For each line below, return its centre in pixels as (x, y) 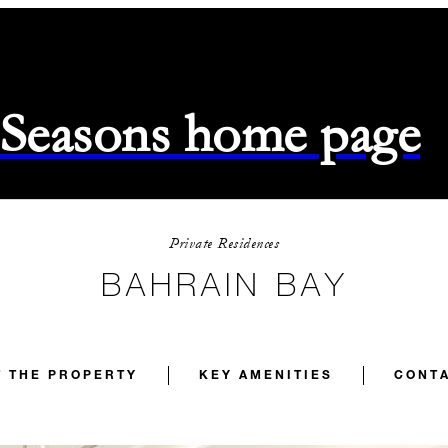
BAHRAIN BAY (224, 284)
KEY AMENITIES (265, 374)
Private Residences (224, 243)
